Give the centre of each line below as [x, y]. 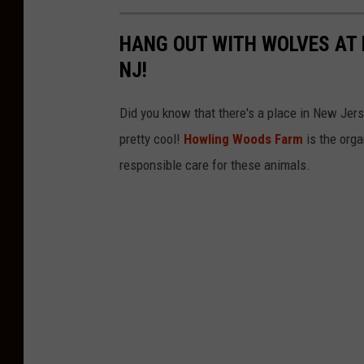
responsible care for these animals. [215, 165]
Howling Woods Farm [243, 139]
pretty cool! [152, 139]
